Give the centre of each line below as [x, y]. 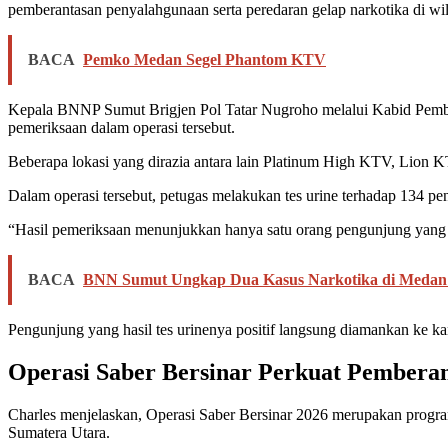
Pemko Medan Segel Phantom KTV [204, 60]
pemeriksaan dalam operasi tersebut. [121, 128]
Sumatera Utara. [59, 432]
